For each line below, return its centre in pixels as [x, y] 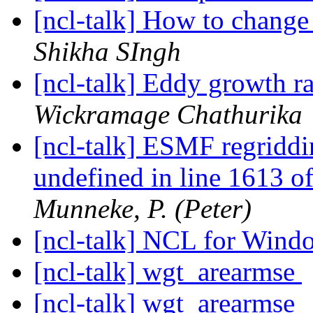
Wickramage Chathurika [168, 115]
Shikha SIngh [107, 52]
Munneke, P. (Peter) [143, 209]
